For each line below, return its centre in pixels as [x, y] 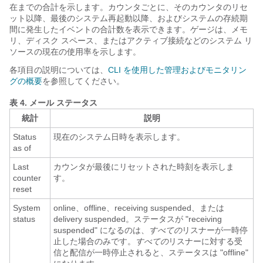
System [27, 208]
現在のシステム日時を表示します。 [119, 137]
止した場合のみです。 [95, 241]
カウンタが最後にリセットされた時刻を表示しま [144, 167]
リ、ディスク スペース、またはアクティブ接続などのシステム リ [131, 41]
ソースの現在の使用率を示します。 [75, 52]
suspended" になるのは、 [101, 230]
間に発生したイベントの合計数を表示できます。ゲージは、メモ [129, 29]
